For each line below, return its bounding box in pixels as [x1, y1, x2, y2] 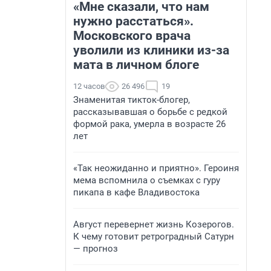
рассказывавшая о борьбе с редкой [73, 106, 227, 117]
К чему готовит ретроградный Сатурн [73, 231, 234, 242]
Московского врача [73, 28, 191, 43]
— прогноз [73, 243, 118, 254]
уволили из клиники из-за [73, 43, 229, 57]
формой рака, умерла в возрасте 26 [73, 119, 226, 129]
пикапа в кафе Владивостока [73, 187, 200, 198]
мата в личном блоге [73, 57, 199, 72]
